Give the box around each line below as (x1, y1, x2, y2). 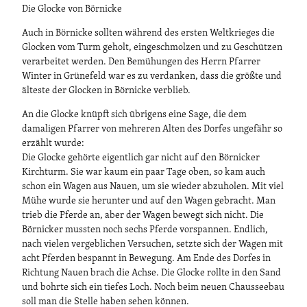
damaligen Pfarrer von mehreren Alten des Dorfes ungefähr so (22, 123, 282, 136)
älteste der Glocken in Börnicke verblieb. (22, 85, 191, 97)
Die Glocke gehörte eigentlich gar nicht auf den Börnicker (22, 152, 260, 164)
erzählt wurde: (22, 138, 84, 150)
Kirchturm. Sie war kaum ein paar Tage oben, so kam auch (22, 167, 265, 179)
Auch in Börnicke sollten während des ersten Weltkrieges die (22, 27, 275, 40)
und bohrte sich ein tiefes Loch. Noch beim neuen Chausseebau (22, 282, 284, 294)
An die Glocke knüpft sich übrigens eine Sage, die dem (22, 109, 247, 121)
